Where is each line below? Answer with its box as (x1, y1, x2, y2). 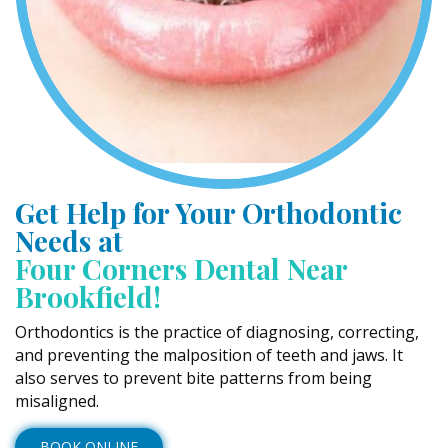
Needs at (15, 222, 123, 259)
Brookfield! (15, 278, 161, 315)
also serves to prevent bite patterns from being (15, 367, 372, 389)
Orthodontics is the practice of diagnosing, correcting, (15, 321, 419, 343)
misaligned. (15, 390, 99, 412)
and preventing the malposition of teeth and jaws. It (15, 344, 403, 366)
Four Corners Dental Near (15, 250, 347, 287)
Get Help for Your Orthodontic (15, 194, 402, 231)
